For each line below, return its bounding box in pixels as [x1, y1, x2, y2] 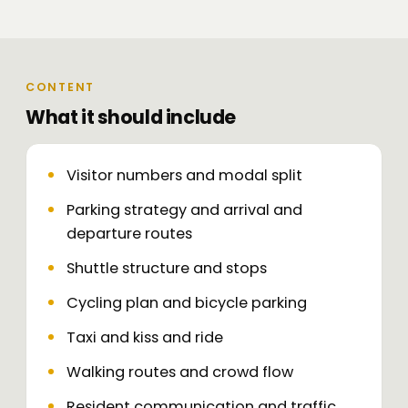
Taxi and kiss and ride [66, 327, 223, 349]
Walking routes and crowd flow [66, 362, 293, 383]
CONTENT [25, 79, 96, 96]
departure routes [66, 223, 192, 245]
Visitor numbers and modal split [66, 165, 302, 187]
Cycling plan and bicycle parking [66, 292, 307, 314]
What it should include [25, 104, 236, 131]
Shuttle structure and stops [66, 258, 267, 280]
